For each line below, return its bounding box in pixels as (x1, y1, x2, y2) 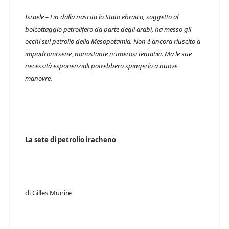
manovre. (25, 74, 52, 83)
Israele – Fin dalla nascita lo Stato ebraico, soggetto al (25, 12, 178, 21)
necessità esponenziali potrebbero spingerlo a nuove (25, 61, 177, 71)
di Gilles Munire (25, 188, 72, 197)
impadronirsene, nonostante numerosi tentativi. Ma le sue (25, 49, 192, 58)
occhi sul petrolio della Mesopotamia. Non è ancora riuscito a (25, 37, 200, 46)
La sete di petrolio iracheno (25, 135, 116, 144)
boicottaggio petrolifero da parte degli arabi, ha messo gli (25, 25, 191, 34)
